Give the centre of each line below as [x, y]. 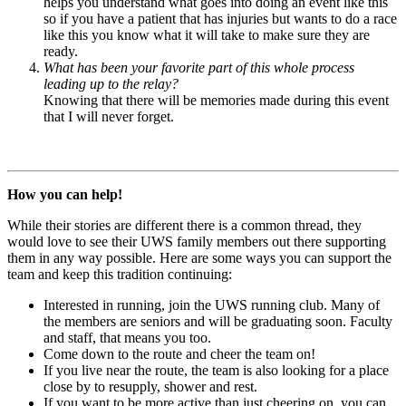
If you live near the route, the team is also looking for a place [216, 370]
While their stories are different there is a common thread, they [184, 225]
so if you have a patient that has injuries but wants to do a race [220, 18]
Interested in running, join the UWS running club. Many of [212, 304]
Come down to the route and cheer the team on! [179, 353]
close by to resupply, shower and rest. [150, 386]
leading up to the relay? [111, 83]
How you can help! [65, 194]
